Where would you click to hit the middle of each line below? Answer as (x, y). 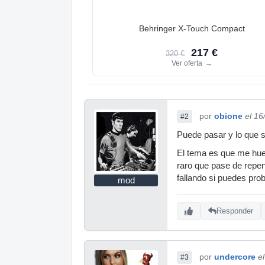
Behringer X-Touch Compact (192, 28)
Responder (235, 211)
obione (228, 116)
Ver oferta (188, 63)
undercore (235, 256)
